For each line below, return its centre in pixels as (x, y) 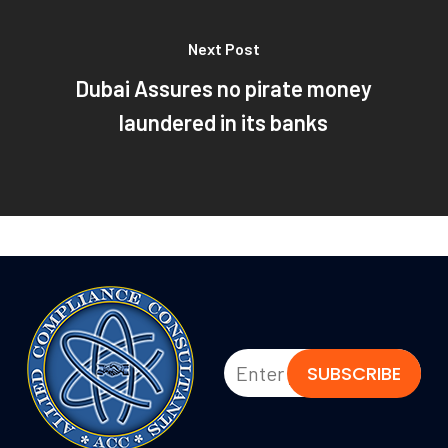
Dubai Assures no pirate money (224, 87)
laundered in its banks (224, 121)
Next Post (223, 48)
